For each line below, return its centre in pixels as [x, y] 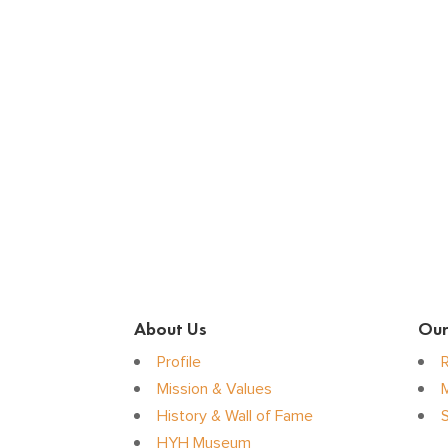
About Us [171, 328]
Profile [179, 361]
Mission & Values [215, 388]
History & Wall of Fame [235, 415]
